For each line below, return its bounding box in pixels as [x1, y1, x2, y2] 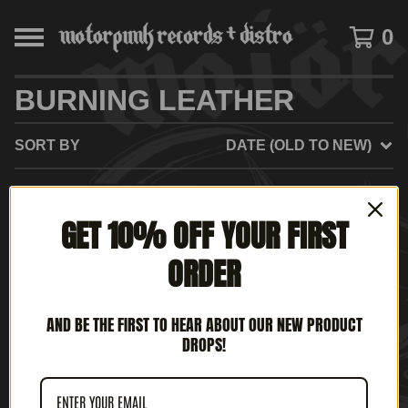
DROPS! [182, 331, 226, 357]
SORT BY [15, 138, 80, 153]
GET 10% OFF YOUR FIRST [60, 211, 348, 259]
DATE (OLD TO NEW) [226, 138, 372, 153]
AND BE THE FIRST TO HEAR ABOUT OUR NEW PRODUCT [46, 311, 362, 337]
